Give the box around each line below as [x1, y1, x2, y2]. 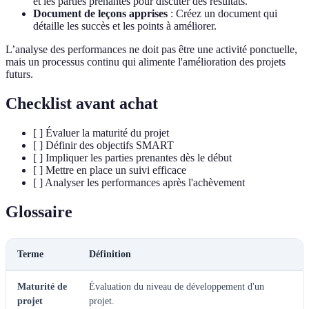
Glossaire [6, 202, 72, 221]
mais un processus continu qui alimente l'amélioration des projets [6, 56, 286, 68]
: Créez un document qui [168, 8, 277, 20]
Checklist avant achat [6, 94, 158, 113]
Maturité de [17, 281, 67, 292]
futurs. [6, 68, 33, 81]
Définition [89, 248, 131, 259]
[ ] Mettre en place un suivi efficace [33, 164, 186, 177]
